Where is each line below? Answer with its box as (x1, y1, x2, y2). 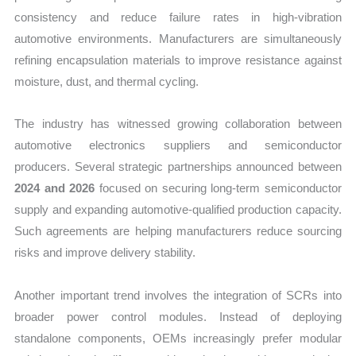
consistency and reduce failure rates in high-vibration (14, 10, 342, 25)
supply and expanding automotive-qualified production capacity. (14, 203, 342, 217)
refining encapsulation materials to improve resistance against (14, 53, 342, 68)
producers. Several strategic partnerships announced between (14, 160, 342, 174)
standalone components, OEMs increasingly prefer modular (14, 331, 342, 345)
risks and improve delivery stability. (14, 246, 196, 260)
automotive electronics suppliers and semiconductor (14, 138, 342, 153)
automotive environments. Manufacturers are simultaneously (14, 32, 342, 46)
